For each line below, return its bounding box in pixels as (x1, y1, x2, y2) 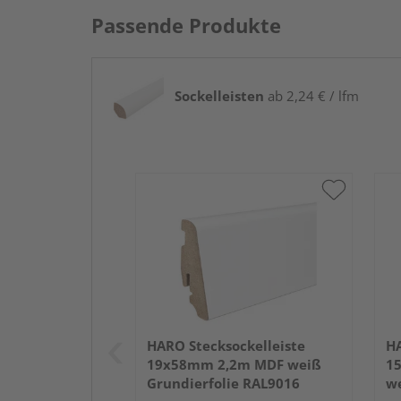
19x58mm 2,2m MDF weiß (147, 354, 321, 373)
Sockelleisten (175, 86, 264, 105)
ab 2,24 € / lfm (264, 86, 359, 105)
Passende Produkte (91, 11, 281, 38)
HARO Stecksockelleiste (147, 336, 305, 354)
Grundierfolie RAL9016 (147, 373, 300, 392)
